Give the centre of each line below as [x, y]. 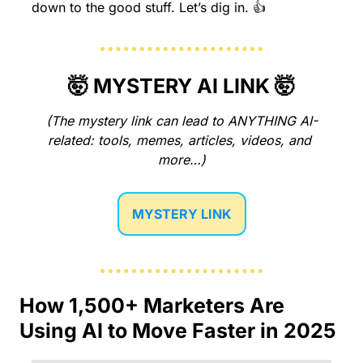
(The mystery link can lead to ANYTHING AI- [181, 121]
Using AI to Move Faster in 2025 [178, 331]
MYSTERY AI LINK [181, 86]
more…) [181, 160]
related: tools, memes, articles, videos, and [179, 141]
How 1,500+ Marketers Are [152, 306]
